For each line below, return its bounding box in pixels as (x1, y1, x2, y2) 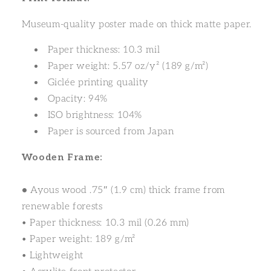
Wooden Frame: (21, 152, 103, 164)
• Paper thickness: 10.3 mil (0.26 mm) (21, 217, 190, 229)
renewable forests (21, 201, 103, 213)
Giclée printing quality (47, 77, 149, 89)
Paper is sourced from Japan (47, 126, 174, 138)
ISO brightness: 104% (47, 109, 143, 122)
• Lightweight (21, 250, 83, 262)
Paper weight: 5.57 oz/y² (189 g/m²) (47, 60, 209, 73)
